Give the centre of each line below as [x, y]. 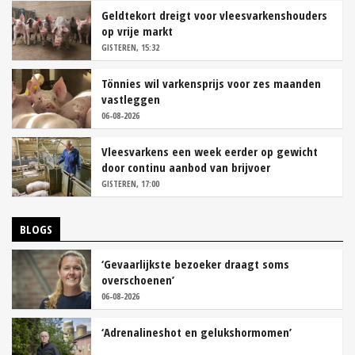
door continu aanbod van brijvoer [186, 168]
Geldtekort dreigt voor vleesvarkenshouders [214, 15]
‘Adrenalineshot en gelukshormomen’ [197, 332]
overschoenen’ [138, 280]
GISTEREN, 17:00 [130, 184]
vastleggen [131, 99]
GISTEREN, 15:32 [130, 48]
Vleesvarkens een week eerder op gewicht [210, 152]
